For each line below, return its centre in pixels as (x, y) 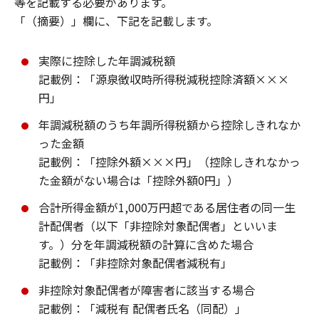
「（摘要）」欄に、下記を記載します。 (116, 20)
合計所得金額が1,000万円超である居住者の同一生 (167, 207)
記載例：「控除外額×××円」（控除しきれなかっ (169, 161)
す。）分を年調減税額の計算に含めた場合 (146, 244)
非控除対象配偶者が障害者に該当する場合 (147, 289)
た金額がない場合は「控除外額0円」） (138, 180)
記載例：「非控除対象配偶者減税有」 (135, 262)
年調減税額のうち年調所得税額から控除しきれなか (169, 124)
